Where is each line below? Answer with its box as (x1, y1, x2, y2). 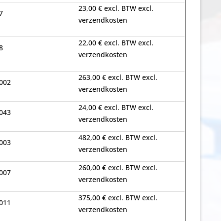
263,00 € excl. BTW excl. (78, 73, 157, 82)
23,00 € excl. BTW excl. (78, 3, 153, 13)
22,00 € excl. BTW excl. (78, 38, 153, 47)
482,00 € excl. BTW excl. (78, 133, 157, 142)
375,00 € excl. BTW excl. (78, 193, 157, 202)
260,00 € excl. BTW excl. (78, 163, 157, 172)
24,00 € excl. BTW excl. (78, 103, 153, 112)
